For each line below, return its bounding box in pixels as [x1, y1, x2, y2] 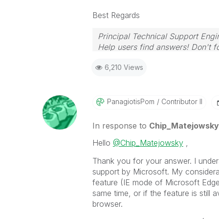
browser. [92, 199, 123, 209]
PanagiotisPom [107, 97, 154, 106]
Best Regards [92, 10, 140, 20]
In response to [92, 121, 149, 131]
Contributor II [159, 97, 202, 106]
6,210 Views [104, 63, 143, 71]
